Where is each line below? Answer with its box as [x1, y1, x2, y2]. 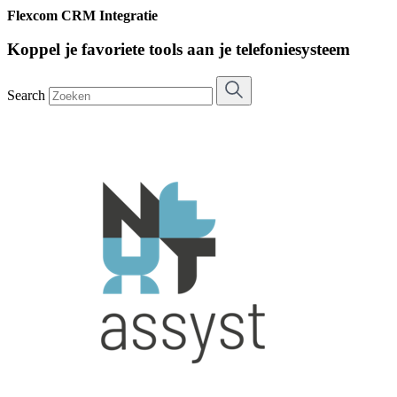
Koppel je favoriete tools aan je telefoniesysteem [7, 40, 350, 59]
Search [7, 88, 45, 104]
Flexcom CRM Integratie [7, 7, 158, 23]
